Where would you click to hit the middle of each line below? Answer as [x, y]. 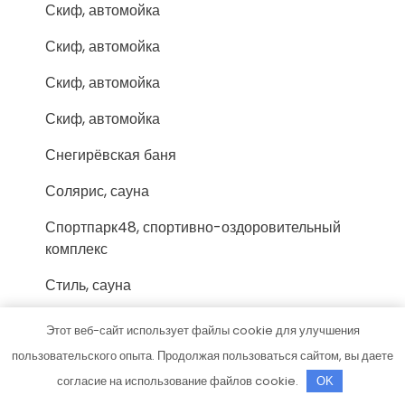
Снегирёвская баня [111, 155]
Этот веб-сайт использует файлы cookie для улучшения [202, 330]
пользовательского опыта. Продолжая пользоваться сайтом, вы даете [202, 356]
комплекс [76, 249]
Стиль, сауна [88, 285]
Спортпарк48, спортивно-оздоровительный [193, 227]
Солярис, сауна [97, 191]
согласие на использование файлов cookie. [179, 381]
